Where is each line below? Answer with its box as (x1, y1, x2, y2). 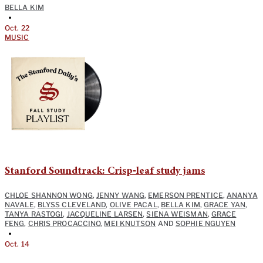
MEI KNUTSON (104, 219, 156, 228)
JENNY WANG (96, 191, 145, 200)
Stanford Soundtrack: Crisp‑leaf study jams (5, 166, 205, 177)
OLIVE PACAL (109, 200, 157, 210)
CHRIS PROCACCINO (28, 219, 101, 228)
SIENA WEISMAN (146, 210, 208, 219)
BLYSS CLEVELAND (37, 200, 106, 210)
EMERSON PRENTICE (148, 191, 223, 200)
